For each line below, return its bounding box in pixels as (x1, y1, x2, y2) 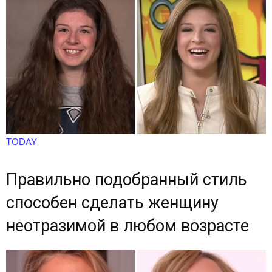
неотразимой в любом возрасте (6, 216, 249, 236)
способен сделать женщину (6, 192, 219, 212)
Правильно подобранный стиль (6, 169, 247, 189)
